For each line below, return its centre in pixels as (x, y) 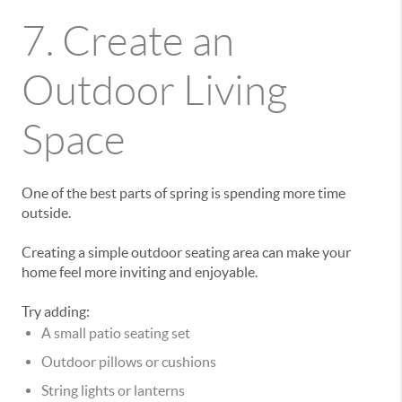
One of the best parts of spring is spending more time (184, 193)
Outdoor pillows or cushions (129, 362)
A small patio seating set (116, 333)
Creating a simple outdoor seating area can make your (186, 253)
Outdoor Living (154, 91)
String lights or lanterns (113, 391)
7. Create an (128, 42)
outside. (46, 213)
